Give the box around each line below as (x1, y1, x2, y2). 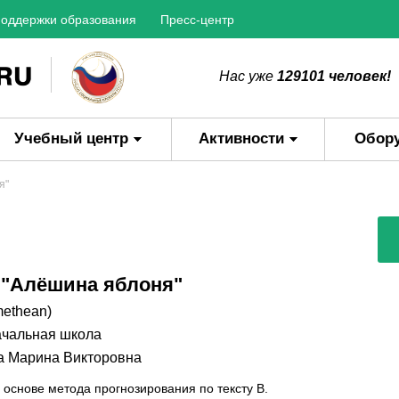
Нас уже (219, 69, 277, 84)
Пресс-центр (160, 12, 234, 27)
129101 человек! (277, 69, 391, 84)
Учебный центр (14, 130, 128, 147)
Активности (199, 130, 284, 147)
